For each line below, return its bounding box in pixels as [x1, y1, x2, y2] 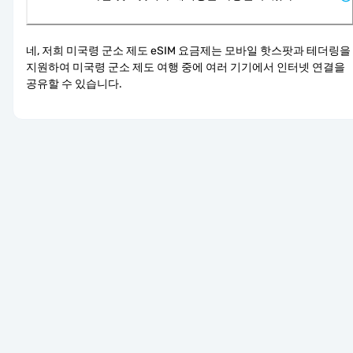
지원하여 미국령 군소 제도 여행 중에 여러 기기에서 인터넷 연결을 [26, 60, 345, 74]
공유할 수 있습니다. [26, 76, 122, 91]
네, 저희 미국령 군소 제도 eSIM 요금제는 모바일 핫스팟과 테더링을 [26, 43, 351, 58]
